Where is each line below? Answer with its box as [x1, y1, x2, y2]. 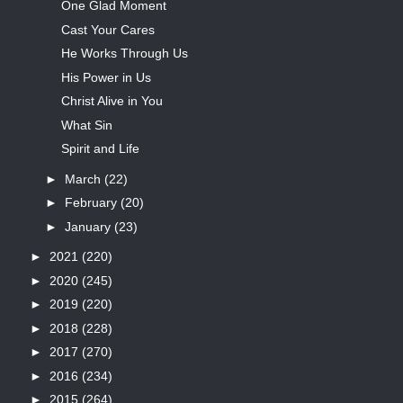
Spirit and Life [60, 141, 139, 157]
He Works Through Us [60, 46, 188, 61]
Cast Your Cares [60, 22, 155, 37]
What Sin [60, 117, 112, 132]
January [64, 219, 114, 234]
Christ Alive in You [60, 94, 163, 109]
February [64, 195, 121, 210]
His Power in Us [60, 69, 151, 85]
